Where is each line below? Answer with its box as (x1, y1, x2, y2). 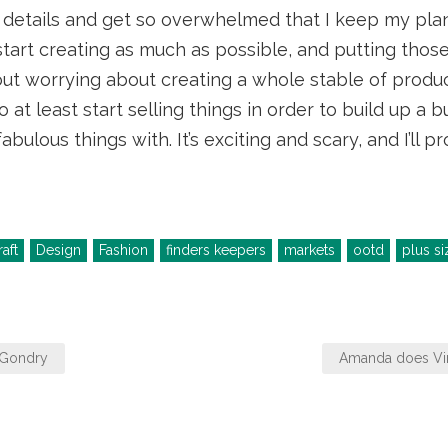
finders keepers (165, 241, 266, 258)
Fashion (98, 241, 148, 258)
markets (283, 241, 335, 258)
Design (35, 241, 81, 258)
